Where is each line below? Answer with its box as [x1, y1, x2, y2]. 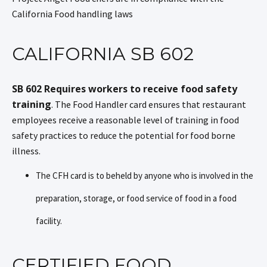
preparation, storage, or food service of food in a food [36, 192, 237, 204]
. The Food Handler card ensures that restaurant [51, 98, 246, 110]
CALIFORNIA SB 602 [12, 42, 194, 65]
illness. [12, 144, 41, 157]
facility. [36, 215, 62, 226]
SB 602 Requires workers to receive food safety [12, 82, 237, 95]
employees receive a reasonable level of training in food [12, 113, 239, 126]
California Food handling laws [12, 7, 133, 20]
